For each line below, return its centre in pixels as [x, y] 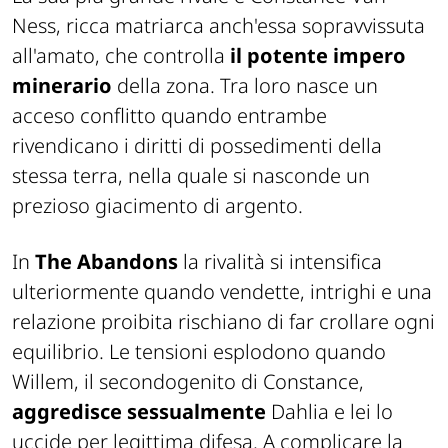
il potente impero [318, 55]
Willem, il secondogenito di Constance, [188, 381]
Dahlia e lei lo [329, 411]
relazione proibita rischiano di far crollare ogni [223, 321]
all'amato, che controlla [121, 55]
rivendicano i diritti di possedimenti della [197, 145]
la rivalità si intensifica [280, 261]
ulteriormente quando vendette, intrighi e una [222, 291]
